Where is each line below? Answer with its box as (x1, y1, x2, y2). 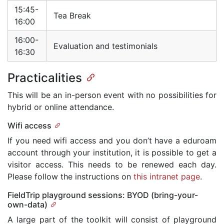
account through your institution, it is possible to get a (7, 147, 216, 158)
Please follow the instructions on (7, 171, 133, 182)
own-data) (7, 199, 47, 210)
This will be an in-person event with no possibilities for (7, 90, 216, 100)
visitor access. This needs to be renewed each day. (7, 159, 216, 170)
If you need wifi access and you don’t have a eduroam (7, 135, 216, 146)
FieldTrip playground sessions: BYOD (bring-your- (7, 190, 198, 200)
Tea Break (53, 10, 91, 21)
